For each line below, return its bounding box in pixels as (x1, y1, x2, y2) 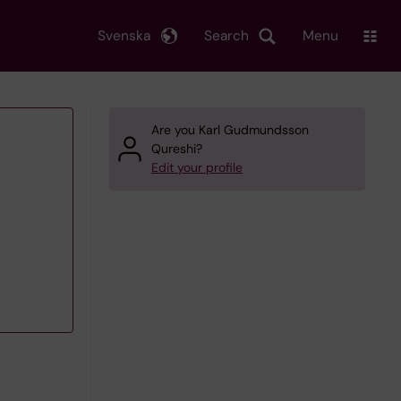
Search (204, 26, 249, 45)
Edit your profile (151, 159, 243, 175)
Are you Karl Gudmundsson (151, 122, 309, 138)
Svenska (98, 26, 150, 45)
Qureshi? (151, 141, 202, 157)
